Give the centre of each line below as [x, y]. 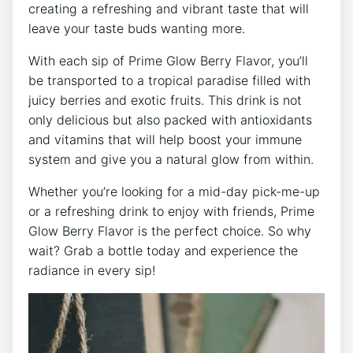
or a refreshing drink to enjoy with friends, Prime [171, 211]
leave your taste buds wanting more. [137, 28]
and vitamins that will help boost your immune [165, 139]
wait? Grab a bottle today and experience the [163, 250]
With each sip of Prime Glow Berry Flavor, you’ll [168, 60]
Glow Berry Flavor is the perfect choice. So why [170, 230]
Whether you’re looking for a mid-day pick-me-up [174, 191]
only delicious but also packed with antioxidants [170, 119]
